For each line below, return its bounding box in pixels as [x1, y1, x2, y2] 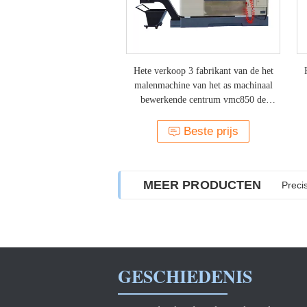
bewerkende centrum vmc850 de [140, 95, 266, 105]
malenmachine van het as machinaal [134, 80, 273, 90]
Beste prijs [184, 125, 238, 138]
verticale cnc [179, 109, 228, 119]
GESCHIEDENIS [118, 263, 252, 289]
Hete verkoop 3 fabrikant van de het [133, 66, 273, 76]
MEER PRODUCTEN [143, 178, 262, 192]
